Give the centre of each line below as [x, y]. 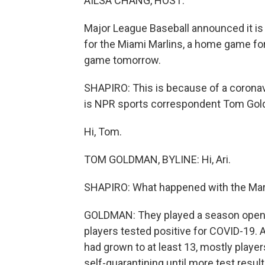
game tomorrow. [122, 60]
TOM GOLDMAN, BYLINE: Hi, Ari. [157, 159]
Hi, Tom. [103, 132]
